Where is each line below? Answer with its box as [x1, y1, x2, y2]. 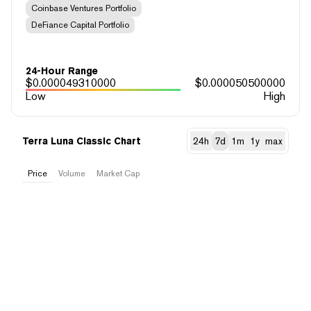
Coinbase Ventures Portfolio [31, 3, 136, 13]
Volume [58, 168, 85, 178]
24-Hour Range [26, 65, 98, 76]
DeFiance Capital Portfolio [31, 19, 129, 30]
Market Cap [96, 168, 140, 178]
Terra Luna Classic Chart [22, 135, 141, 146]
